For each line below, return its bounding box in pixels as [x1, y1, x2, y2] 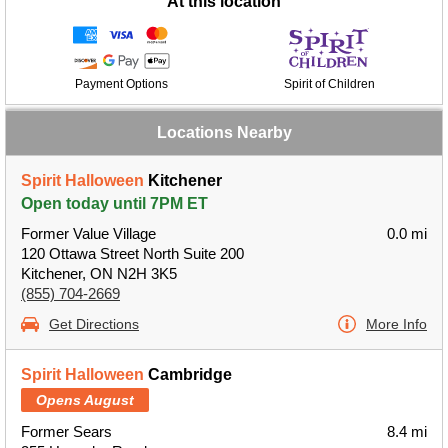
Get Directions [49, 316, 139, 332]
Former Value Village [21, 225, 156, 242]
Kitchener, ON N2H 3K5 [21, 265, 177, 282]
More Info [366, 316, 427, 332]
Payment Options [74, 77, 168, 91]
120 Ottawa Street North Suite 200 [21, 245, 244, 262]
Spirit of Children [283, 77, 375, 91]
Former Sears [21, 423, 112, 440]
